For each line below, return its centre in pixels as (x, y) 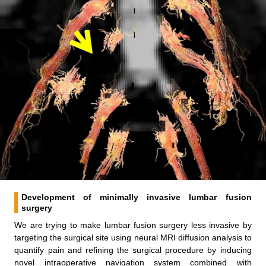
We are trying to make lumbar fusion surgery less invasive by (133, 225)
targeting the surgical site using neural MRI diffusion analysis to (133, 237)
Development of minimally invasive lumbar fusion (137, 197)
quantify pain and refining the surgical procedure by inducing (133, 250)
